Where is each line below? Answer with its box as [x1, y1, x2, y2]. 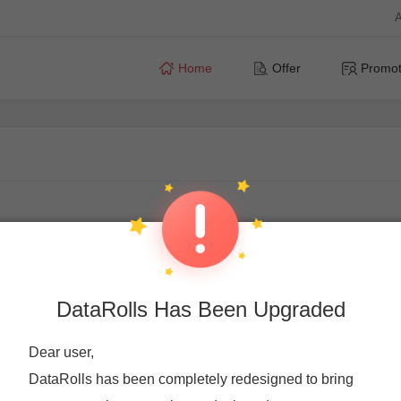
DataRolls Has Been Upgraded [55, 296, 346, 321]
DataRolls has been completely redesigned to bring [29, 371, 354, 387]
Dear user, [29, 344, 94, 360]
